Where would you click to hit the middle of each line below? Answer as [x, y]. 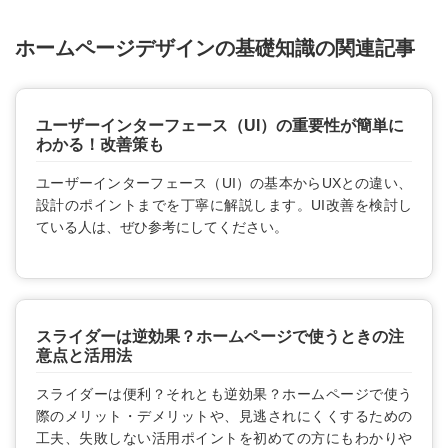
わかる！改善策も [100, 144]
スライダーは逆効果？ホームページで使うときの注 [220, 336]
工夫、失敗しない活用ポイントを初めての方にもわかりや [224, 437]
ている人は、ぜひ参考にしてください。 [162, 226]
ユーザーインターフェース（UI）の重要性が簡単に [220, 125]
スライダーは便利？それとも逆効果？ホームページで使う [224, 393]
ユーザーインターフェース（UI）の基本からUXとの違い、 [224, 182]
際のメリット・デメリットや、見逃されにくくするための [224, 415]
